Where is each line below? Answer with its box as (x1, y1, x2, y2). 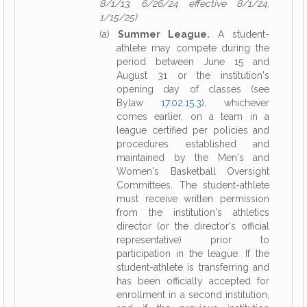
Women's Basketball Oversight (116, 166, 269, 177)
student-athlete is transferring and (116, 262, 269, 273)
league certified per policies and (116, 125, 269, 136)
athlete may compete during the (116, 42, 269, 53)
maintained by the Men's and (116, 152, 269, 163)
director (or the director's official (116, 221, 269, 232)
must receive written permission (116, 193, 269, 204)
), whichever (201, 97, 269, 108)
